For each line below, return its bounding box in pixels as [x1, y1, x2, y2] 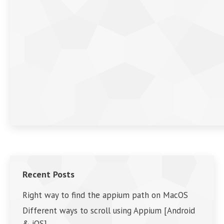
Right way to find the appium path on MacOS [22, 189, 188, 200]
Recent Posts [22, 168, 74, 180]
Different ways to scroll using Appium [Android [22, 204, 195, 216]
